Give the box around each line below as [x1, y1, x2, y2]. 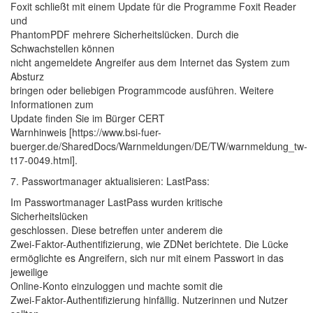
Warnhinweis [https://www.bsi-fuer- [10, 125, 161, 139]
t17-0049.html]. [10, 153, 78, 167]
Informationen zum [10, 97, 94, 111]
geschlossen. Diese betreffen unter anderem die [10, 223, 223, 237]
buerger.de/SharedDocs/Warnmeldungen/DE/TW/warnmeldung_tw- [10, 139, 307, 153]
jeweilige [10, 265, 48, 279]
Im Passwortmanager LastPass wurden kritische [10, 195, 223, 209]
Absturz [10, 69, 44, 83]
